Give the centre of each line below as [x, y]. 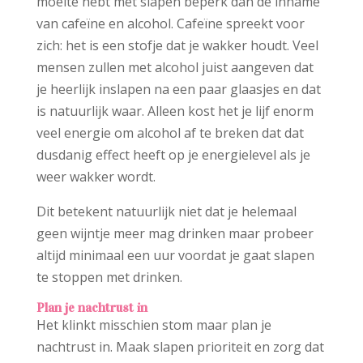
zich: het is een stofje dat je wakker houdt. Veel [177, 45]
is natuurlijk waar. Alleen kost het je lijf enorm [175, 111]
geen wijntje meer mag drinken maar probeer [175, 233]
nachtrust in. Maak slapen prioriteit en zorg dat [180, 346]
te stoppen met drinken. [109, 277]
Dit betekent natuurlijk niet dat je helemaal [166, 211]
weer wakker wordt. [96, 176]
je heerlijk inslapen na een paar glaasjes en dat [178, 89]
